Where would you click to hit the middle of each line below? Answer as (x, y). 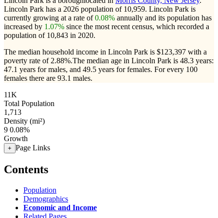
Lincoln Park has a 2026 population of (64, 9)
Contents (26, 169)
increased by (24, 27)
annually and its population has (163, 18)
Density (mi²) (24, 121)
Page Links (33, 148)
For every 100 (176, 69)
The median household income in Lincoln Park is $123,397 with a (105, 52)
